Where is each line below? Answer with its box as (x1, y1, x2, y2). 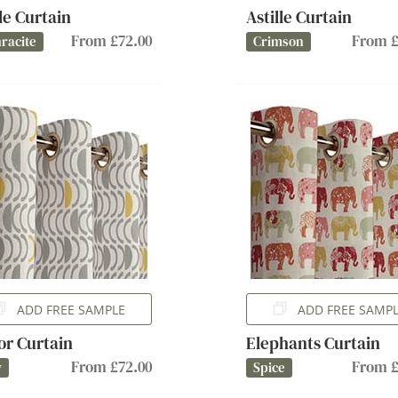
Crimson (252, 32, 304, 51)
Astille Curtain (245, 4, 352, 29)
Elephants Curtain (245, 330, 380, 355)
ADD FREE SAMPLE (17, 300, 126, 318)
